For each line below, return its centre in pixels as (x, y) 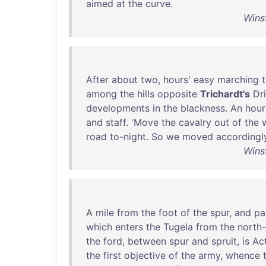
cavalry (195, 122)
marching (238, 80)
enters (129, 227)
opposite (177, 94)
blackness (203, 108)
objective (145, 255)
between (147, 241)
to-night (128, 137)
